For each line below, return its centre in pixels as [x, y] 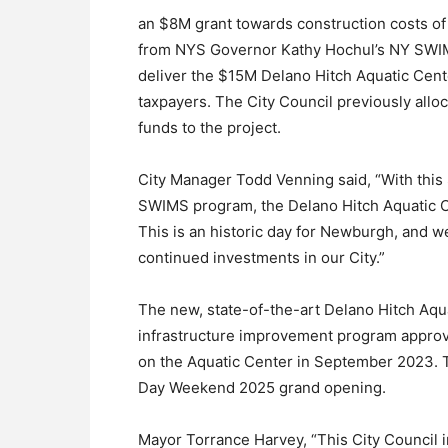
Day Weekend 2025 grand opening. [262, 387]
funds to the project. [209, 127]
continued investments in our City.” [261, 257]
